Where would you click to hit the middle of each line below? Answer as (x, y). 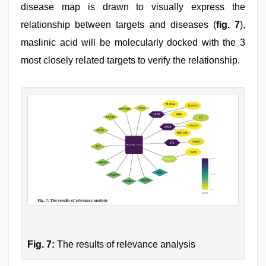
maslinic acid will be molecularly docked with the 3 (133, 43)
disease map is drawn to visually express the (133, 7)
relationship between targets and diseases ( (118, 25)
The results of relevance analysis (125, 244)
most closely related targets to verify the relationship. (130, 61)
